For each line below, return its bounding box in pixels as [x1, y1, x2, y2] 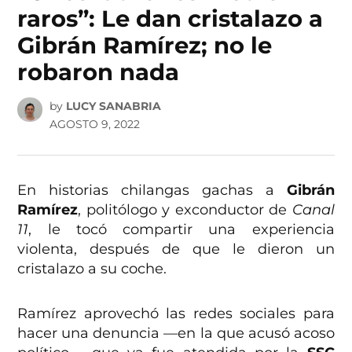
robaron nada [17, 58, 180, 86]
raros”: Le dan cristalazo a [17, 5, 324, 33]
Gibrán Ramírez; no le [17, 31, 273, 60]
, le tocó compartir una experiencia [28, 220, 335, 238]
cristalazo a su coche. [17, 259, 167, 277]
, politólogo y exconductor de [78, 200, 292, 218]
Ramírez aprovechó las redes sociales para [17, 304, 335, 322]
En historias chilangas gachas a [17, 181, 274, 199]
